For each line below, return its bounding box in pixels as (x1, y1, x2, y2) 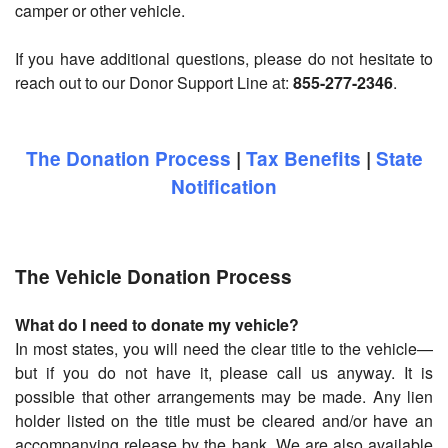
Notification (171, 173, 277, 200)
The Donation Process (25, 145, 231, 172)
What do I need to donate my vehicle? (15, 313, 299, 336)
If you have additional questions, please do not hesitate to (15, 47, 433, 70)
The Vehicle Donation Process (15, 263, 292, 290)
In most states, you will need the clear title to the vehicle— (15, 337, 433, 360)
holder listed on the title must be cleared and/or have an (15, 409, 433, 432)
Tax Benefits (245, 145, 361, 172)
